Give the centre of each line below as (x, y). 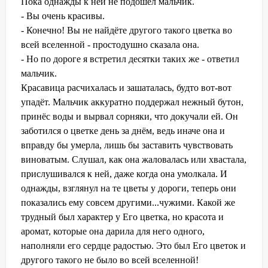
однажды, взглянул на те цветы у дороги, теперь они (129, 188)
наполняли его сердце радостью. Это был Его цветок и (133, 245)
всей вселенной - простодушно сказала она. (110, 44)
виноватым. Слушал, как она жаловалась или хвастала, (134, 159)
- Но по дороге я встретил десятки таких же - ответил (130, 59)
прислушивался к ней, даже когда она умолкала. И (124, 173)
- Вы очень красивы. (63, 16)
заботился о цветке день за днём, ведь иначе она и (123, 130)
